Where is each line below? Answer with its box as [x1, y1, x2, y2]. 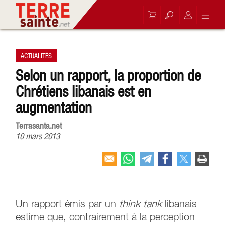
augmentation [16, 99, 92, 116]
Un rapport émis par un [16, 200, 120, 209]
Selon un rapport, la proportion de [16, 67, 201, 84]
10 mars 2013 [16, 131, 60, 141]
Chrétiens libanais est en [16, 83, 152, 100]
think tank [119, 200, 162, 209]
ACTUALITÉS [21, 52, 52, 60]
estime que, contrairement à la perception [16, 213, 195, 222]
